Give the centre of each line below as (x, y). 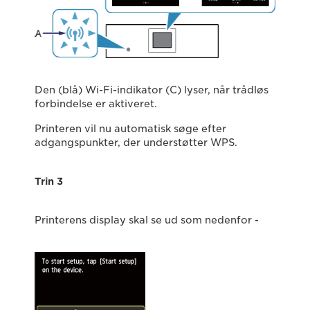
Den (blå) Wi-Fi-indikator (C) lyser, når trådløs (152, 90)
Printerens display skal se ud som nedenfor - (147, 220)
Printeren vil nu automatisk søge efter (130, 129)
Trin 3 (49, 181)
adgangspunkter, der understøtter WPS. (136, 143)
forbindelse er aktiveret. (96, 104)
